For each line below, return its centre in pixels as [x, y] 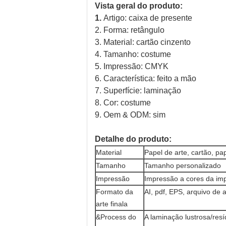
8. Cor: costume [123, 103]
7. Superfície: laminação [138, 91]
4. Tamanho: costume [133, 54]
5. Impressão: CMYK [132, 66]
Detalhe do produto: [133, 139]
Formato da [115, 192]
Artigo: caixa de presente [148, 18]
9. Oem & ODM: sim [130, 115]
